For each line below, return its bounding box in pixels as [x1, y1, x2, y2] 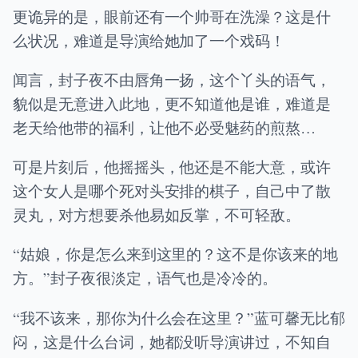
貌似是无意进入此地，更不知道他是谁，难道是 [13, 93, 331, 114]
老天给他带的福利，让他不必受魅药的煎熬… [13, 117, 316, 138]
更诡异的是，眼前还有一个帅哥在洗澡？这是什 [13, 6, 331, 26]
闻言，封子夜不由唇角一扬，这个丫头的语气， [13, 70, 331, 90]
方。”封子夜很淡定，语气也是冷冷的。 [13, 268, 278, 288]
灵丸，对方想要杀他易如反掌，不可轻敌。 [13, 205, 301, 225]
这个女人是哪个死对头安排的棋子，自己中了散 [13, 181, 331, 201]
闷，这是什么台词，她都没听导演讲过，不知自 [13, 331, 331, 352]
